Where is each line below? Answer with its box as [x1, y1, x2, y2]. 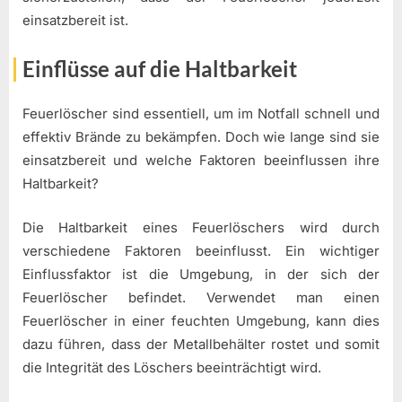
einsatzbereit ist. [22, 12, 128, 30]
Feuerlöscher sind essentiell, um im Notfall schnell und [22, 105, 380, 123]
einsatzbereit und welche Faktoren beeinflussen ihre [22, 152, 380, 170]
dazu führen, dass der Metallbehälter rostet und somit [22, 335, 380, 353]
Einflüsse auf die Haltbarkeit [22, 55, 297, 82]
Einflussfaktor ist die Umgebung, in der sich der [22, 265, 380, 283]
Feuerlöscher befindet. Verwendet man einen [22, 288, 380, 306]
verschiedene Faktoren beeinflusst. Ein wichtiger [22, 241, 380, 259]
